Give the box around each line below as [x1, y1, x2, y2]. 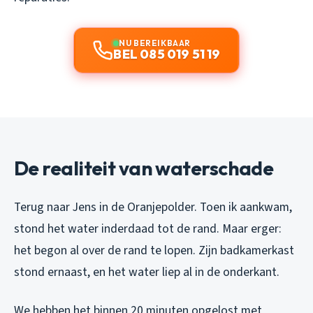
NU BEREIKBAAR [119, 37, 191, 48]
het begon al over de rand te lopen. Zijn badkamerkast [14, 241, 294, 259]
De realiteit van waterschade [14, 155, 274, 180]
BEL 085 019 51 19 [113, 45, 221, 62]
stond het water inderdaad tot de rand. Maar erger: [14, 219, 282, 238]
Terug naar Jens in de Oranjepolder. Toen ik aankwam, [14, 198, 292, 216]
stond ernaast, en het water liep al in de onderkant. [14, 263, 279, 281]
